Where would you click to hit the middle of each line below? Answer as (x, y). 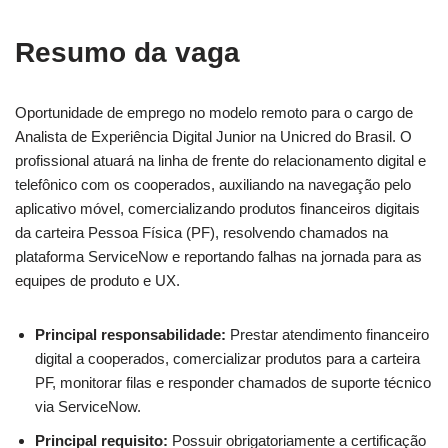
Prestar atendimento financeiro (327, 334)
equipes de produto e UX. (97, 280)
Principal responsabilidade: (130, 334)
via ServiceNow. (88, 406)
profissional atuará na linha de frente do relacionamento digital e (220, 160)
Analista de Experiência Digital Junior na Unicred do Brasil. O (213, 136)
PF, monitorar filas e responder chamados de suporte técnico (233, 382)
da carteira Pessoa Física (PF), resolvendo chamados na (201, 232)
